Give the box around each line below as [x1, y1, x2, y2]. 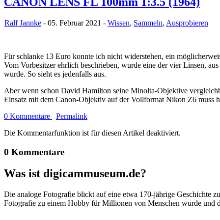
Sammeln [134, 18, 163, 27]
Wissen [108, 18, 130, 27]
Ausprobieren [166, 18, 208, 27]
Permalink [56, 111, 87, 120]
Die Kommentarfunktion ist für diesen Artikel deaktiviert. [4, 128, 181, 137]
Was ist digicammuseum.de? [4, 167, 146, 180]
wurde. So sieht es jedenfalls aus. [4, 69, 106, 78]
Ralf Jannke [4, 18, 41, 27]
